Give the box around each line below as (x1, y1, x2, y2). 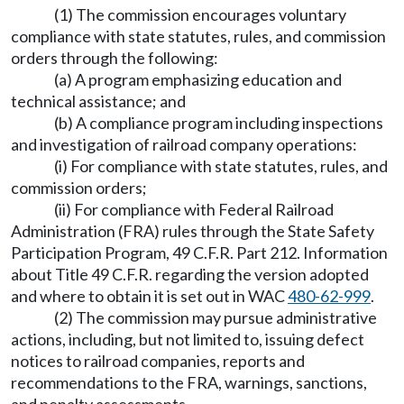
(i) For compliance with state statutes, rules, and (54, 155, 388, 176)
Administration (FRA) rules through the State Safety (11, 220, 374, 241)
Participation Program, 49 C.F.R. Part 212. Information (11, 242, 388, 262)
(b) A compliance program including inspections (54, 112, 383, 133)
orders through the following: (11, 47, 218, 68)
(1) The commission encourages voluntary (54, 4, 346, 24)
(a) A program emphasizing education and (54, 69, 342, 89)
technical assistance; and (11, 90, 186, 111)
